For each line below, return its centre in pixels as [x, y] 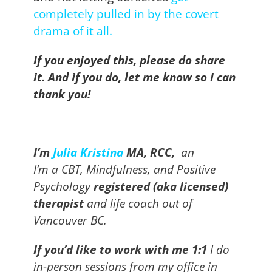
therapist [59, 203]
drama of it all [71, 30]
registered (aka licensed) [161, 186]
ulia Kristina [90, 152]
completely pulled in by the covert [126, 13]
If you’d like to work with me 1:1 [120, 249]
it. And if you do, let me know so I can [134, 76]
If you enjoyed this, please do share [129, 59]
